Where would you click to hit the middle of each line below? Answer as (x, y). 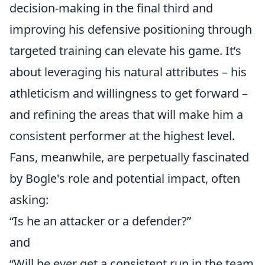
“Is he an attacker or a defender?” (100, 221)
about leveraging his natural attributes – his (128, 72)
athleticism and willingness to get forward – (129, 93)
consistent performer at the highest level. (122, 136)
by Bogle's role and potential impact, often (125, 178)
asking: (29, 200)
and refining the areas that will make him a (126, 114)
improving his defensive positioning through (131, 29)
